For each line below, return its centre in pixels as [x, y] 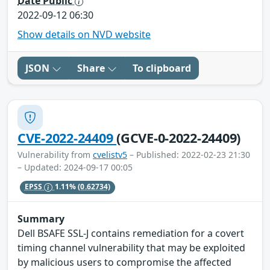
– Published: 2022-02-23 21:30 [189, 154]
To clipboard [162, 68]
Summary [41, 219]
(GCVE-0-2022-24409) [179, 137]
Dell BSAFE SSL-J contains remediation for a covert [131, 234]
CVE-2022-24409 [67, 137]
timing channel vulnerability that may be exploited [131, 248]
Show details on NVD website [84, 34]
